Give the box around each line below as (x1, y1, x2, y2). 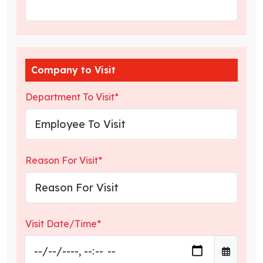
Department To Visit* (25, 91, 119, 103)
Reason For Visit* (25, 154, 102, 166)
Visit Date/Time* (25, 218, 101, 230)
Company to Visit (31, 64, 116, 76)
